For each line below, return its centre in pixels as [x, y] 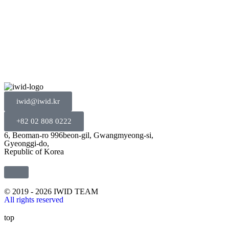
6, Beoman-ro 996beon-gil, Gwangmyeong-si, [79, 135]
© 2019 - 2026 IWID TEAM [51, 192]
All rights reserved [34, 200]
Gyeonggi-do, [27, 144]
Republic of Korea [34, 152]
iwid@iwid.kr [38, 101]
